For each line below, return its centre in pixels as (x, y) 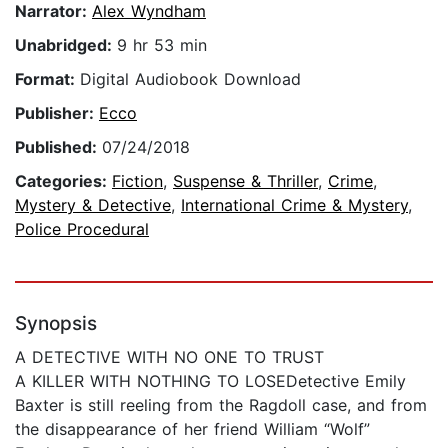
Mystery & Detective (93, 205)
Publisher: (57, 113)
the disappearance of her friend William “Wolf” (192, 429)
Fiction (137, 181)
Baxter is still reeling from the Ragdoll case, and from (221, 405)
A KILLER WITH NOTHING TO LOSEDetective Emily (210, 381)
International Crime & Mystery (294, 205)
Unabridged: (66, 45)
